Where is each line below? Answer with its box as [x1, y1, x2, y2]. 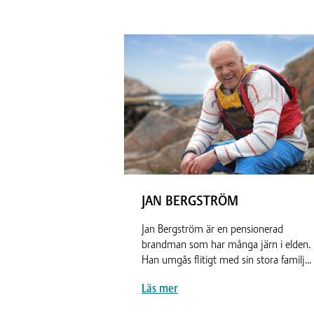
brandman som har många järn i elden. [142, 237, 310, 252]
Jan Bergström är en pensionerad [142, 221, 283, 236]
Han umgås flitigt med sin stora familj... [142, 252, 311, 267]
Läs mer [142, 281, 178, 296]
